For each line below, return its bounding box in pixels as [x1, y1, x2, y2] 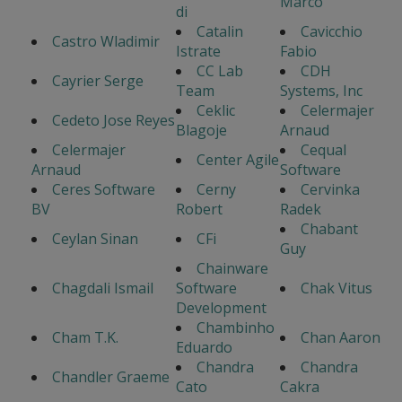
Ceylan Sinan [52, 229, 138, 249]
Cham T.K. [52, 328, 118, 348]
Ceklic [197, 100, 235, 121]
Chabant [301, 219, 358, 240]
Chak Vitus [301, 278, 372, 299]
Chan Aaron [301, 328, 380, 348]
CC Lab [197, 61, 243, 82]
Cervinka [301, 179, 360, 200]
